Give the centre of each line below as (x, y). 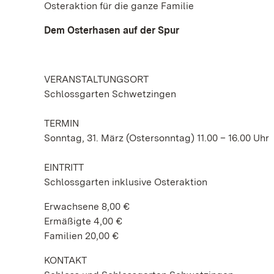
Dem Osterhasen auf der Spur (112, 30)
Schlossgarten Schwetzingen (110, 94)
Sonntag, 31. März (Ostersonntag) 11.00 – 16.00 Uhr (157, 138)
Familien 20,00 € (81, 236)
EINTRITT (64, 167)
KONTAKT (65, 260)
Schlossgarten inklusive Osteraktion (126, 182)
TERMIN (61, 123)
